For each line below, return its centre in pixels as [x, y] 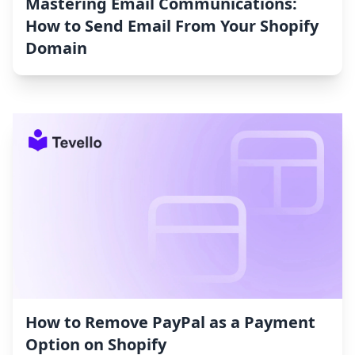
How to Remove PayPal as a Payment [170, 323]
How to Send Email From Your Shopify [172, 26]
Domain [56, 48]
